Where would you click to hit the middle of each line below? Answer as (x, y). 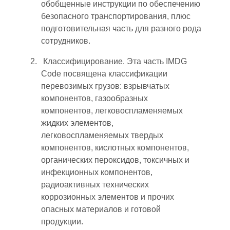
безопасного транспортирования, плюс (116, 16)
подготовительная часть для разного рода (121, 28)
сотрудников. (66, 41)
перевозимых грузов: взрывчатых (105, 86)
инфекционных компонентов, (97, 172)
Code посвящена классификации (104, 73)
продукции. (62, 221)
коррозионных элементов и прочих (109, 197)
